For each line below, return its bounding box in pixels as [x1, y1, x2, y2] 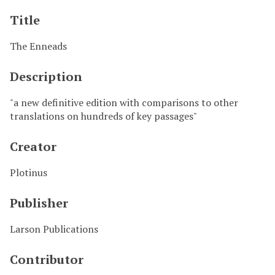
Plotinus [10, 165, 47, 179]
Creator [10, 137, 56, 155]
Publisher [10, 194, 68, 211]
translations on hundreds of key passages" [10, 109, 197, 123]
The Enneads [10, 39, 67, 53]
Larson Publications [10, 222, 98, 236]
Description [10, 68, 82, 85]
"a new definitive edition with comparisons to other [10, 95, 238, 109]
